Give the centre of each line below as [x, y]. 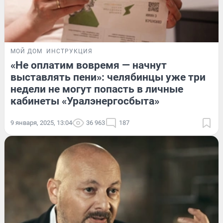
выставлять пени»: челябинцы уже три [108, 77]
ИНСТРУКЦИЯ [69, 51]
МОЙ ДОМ [26, 51]
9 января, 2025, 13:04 [41, 122]
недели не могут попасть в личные [97, 89]
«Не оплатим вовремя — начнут [89, 65]
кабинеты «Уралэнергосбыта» [85, 101]
